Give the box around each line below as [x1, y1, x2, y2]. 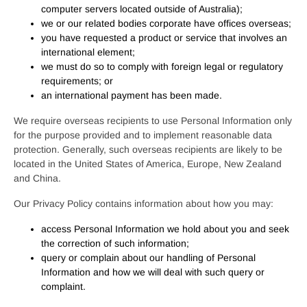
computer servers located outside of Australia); [41, 3, 243, 14]
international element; [41, 47, 135, 58]
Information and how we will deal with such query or [41, 267, 265, 278]
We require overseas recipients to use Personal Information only [14, 115, 292, 126]
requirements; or [41, 75, 113, 86]
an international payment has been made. [41, 90, 222, 101]
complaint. [41, 281, 86, 292]
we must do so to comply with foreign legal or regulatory [41, 61, 283, 72]
